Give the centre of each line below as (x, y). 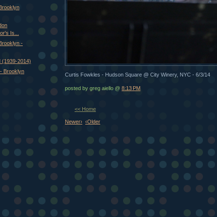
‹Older (93, 121)
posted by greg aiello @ (93, 88)
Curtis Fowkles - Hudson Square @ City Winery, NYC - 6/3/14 (138, 75)
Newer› (74, 121)
